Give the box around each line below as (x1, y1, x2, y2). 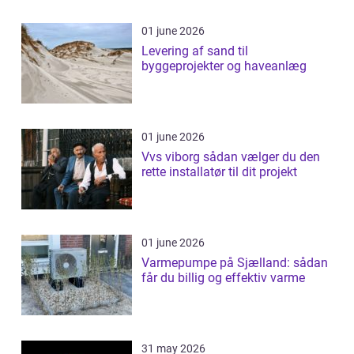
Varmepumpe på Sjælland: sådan (141, 255, 328, 271)
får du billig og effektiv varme (141, 270, 305, 286)
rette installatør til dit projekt (141, 164, 297, 180)
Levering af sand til (141, 43, 248, 59)
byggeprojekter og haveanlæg (141, 58, 307, 74)
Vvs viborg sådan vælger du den (141, 149, 203, 165)
